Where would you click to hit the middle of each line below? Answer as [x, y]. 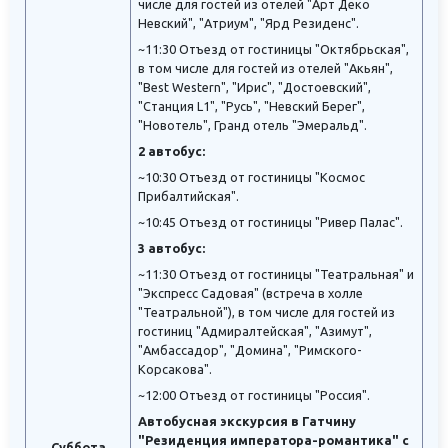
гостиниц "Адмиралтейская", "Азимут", [255, 331]
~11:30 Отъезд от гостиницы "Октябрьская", [273, 49]
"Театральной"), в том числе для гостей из [266, 312]
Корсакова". [175, 369]
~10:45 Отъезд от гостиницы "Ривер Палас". [270, 222]
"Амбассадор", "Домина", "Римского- [250, 350]
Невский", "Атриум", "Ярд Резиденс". [248, 23]
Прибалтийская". [188, 196]
